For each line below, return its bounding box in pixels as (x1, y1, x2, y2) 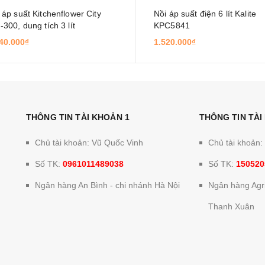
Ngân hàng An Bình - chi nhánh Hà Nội (35, 180, 180, 190)
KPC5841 (153, 21, 190, 30)
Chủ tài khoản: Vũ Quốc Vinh (35, 138, 143, 147)
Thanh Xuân (208, 202, 254, 211)
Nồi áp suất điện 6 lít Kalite (153, 9, 257, 18)
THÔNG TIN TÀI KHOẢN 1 (26, 112, 130, 122)
